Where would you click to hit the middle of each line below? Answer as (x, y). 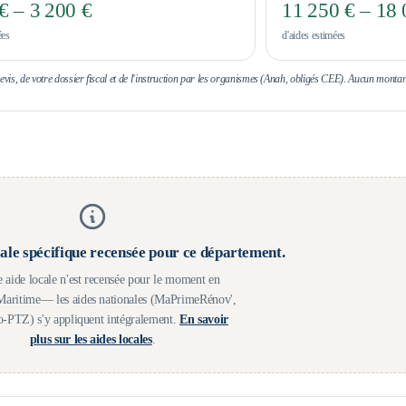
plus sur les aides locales (91, 338)
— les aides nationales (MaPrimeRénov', (138, 299)
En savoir (204, 319)
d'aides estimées (314, 35)
